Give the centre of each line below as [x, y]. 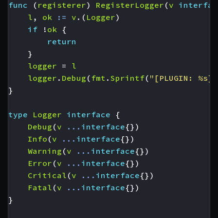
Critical [47, 175]
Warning [45, 151]
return [62, 41]
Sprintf [127, 78]
